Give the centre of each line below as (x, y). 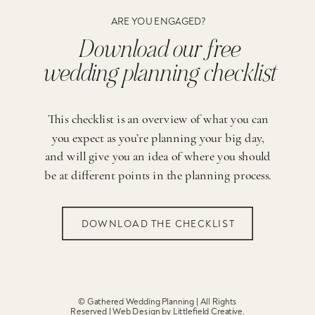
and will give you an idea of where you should (158, 157)
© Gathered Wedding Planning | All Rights (157, 302)
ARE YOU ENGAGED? (159, 22)
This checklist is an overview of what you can (158, 119)
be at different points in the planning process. (158, 175)
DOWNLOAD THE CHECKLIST (158, 225)
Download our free (159, 50)
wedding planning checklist (159, 73)
